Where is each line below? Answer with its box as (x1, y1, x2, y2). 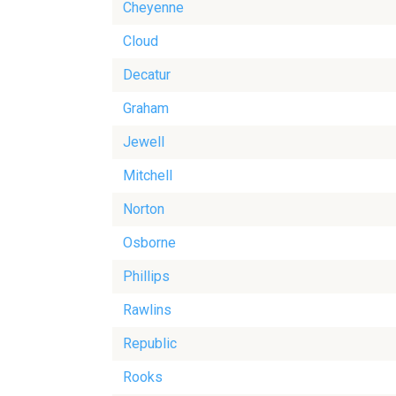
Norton (123, 201, 164, 218)
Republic (123, 335, 177, 353)
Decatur (123, 66, 171, 84)
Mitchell (123, 167, 172, 185)
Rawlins (123, 301, 171, 319)
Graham (123, 100, 169, 118)
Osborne (123, 234, 176, 252)
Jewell (123, 133, 164, 151)
